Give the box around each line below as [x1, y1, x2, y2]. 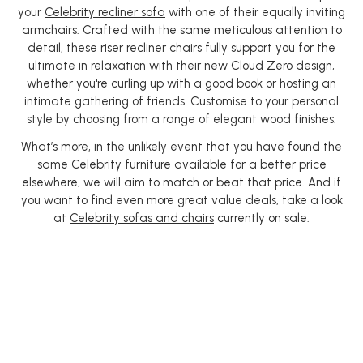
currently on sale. [214, 210, 310, 225]
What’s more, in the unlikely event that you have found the [21, 139, 342, 154]
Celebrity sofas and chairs [70, 210, 214, 225]
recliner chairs [126, 40, 202, 55]
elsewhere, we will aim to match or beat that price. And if [22, 174, 341, 190]
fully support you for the [202, 40, 335, 55]
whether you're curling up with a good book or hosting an [27, 75, 336, 91]
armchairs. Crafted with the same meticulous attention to [21, 22, 342, 37]
